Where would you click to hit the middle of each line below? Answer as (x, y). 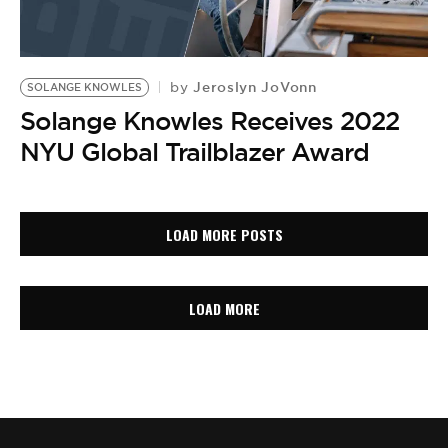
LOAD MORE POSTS (224, 234)
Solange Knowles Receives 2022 (209, 121)
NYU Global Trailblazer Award (194, 152)
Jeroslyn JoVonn (252, 87)
